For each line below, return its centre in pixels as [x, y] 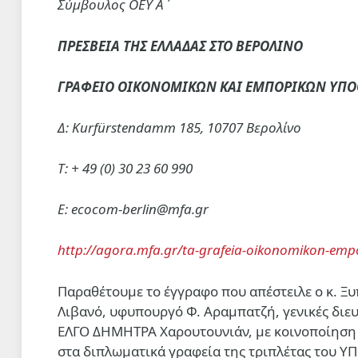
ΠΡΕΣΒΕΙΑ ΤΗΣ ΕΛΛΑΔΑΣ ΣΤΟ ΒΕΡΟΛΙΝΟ [183, 46]
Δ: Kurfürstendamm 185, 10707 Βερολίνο [179, 127]
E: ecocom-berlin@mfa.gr [135, 209]
